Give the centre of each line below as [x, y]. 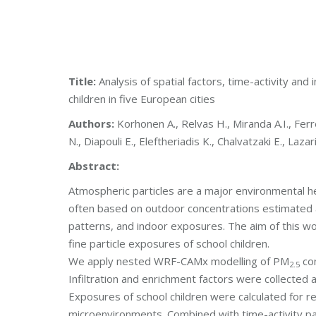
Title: [82, 81]
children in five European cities [142, 99]
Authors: [93, 123]
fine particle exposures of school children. [169, 243]
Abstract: [94, 166]
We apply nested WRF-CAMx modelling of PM [179, 261]
